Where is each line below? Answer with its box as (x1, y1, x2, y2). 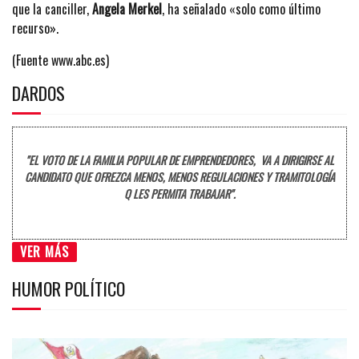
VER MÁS (20, 241, 69, 261)
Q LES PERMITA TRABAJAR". (123, 184, 236, 202)
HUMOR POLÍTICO (12, 275, 125, 301)
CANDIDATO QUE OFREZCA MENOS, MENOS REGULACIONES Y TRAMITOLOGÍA (24, 167, 335, 185)
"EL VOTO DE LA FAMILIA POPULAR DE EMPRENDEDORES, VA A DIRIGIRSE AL (25, 151, 334, 168)
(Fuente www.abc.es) (12, 50, 109, 70)
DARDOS (12, 79, 65, 106)
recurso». (12, 18, 58, 38)
